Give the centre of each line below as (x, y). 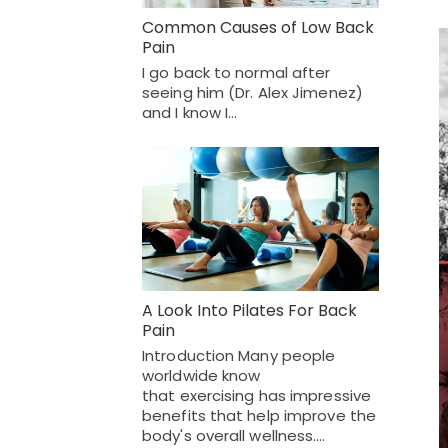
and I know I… (190, 112)
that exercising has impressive (257, 396)
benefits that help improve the (259, 416)
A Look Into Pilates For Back (249, 311)
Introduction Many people (239, 356)
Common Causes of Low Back (258, 27)
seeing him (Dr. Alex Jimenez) (252, 92)
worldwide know (201, 376)
